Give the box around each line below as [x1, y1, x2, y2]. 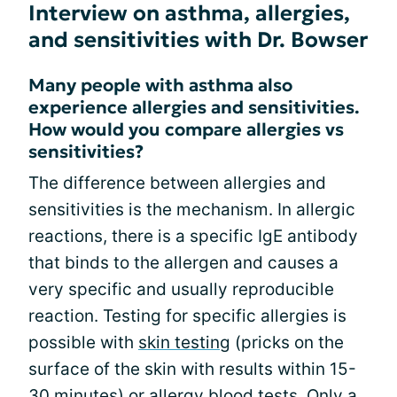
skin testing [138, 331, 230, 353]
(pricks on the [230, 331, 344, 353]
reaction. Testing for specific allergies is [28, 305, 346, 326]
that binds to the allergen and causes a [28, 252, 339, 273]
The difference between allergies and [28, 172, 326, 193]
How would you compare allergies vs [28, 117, 344, 141]
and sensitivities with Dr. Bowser [28, 26, 368, 53]
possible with [28, 331, 138, 353]
